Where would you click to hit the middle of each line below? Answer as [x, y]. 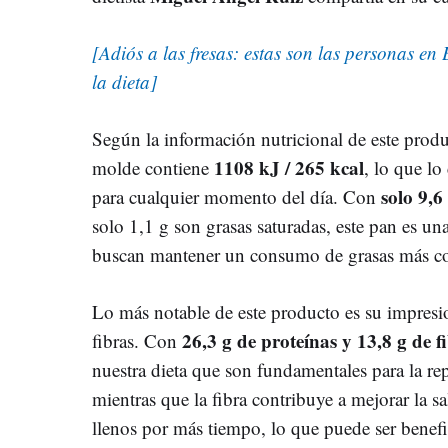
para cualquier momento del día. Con [236, 196]
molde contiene [153, 167]
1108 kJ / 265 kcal [289, 167]
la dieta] [124, 81]
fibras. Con [134, 340]
